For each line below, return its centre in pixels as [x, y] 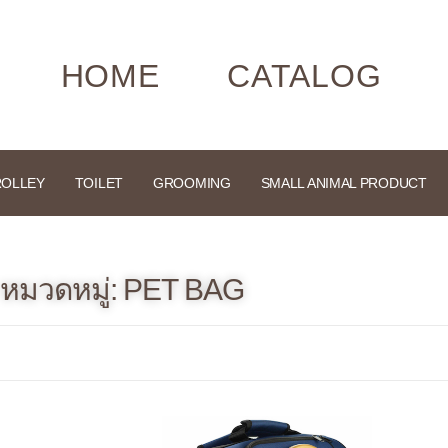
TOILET [98, 183]
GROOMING [192, 183]
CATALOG [304, 76]
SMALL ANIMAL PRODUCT [343, 183]
